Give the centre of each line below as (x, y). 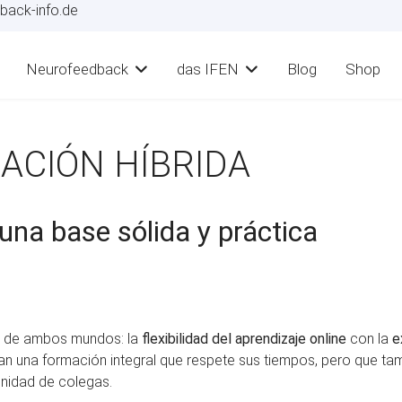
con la (369, 338)
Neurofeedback (77, 69)
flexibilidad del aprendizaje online (244, 338)
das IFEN (208, 69)
